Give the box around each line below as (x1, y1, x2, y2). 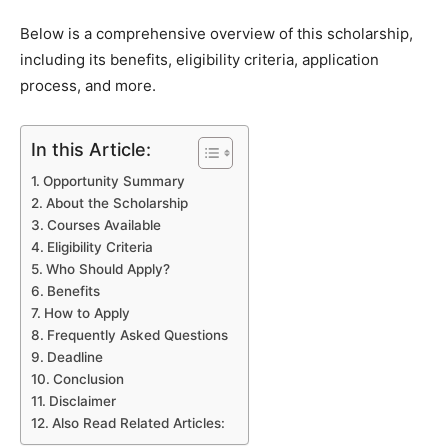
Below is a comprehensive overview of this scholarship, (20, 23, 413, 43)
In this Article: (31, 138, 151, 160)
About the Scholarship (45, 194, 188, 211)
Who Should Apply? (45, 260, 170, 277)
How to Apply (43, 304, 130, 321)
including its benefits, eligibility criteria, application (20, 49, 379, 69)
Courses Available (46, 216, 161, 233)
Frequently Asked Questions (46, 326, 228, 343)
